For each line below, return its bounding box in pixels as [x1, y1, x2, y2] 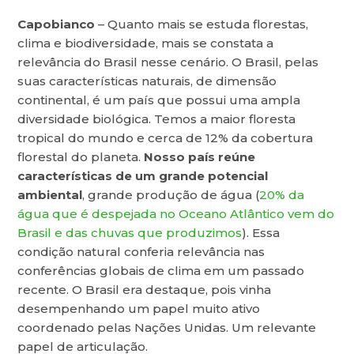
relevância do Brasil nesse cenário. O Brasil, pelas [17, 55, 319, 70]
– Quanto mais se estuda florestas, [95, 17, 309, 32]
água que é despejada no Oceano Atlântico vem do [17, 206, 335, 222]
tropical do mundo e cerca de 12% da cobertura [17, 130, 314, 146]
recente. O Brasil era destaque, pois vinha [17, 282, 272, 298]
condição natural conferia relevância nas [17, 244, 265, 260]
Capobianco [17, 17, 96, 32]
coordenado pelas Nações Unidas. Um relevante [17, 320, 317, 336]
